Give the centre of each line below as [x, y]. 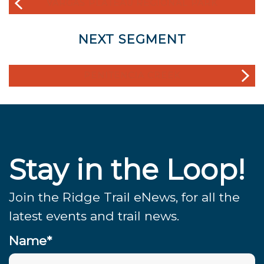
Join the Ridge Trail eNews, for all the [124, 197]
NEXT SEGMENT [132, 39]
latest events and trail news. [94, 216]
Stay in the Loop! [127, 170]
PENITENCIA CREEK [132, 76]
